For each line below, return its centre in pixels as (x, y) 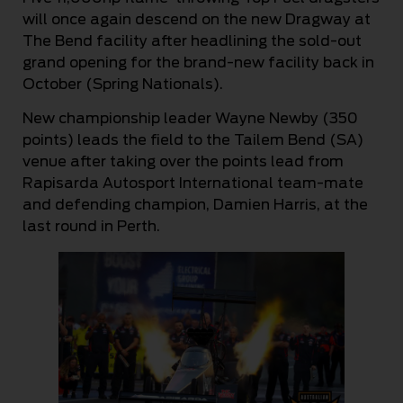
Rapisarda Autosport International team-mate (193, 184)
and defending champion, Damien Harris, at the (195, 205)
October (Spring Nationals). (123, 84)
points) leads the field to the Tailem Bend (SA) (193, 140)
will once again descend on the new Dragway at (197, 19)
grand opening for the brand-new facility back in (198, 62)
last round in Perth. (91, 227)
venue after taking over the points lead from (183, 162)
